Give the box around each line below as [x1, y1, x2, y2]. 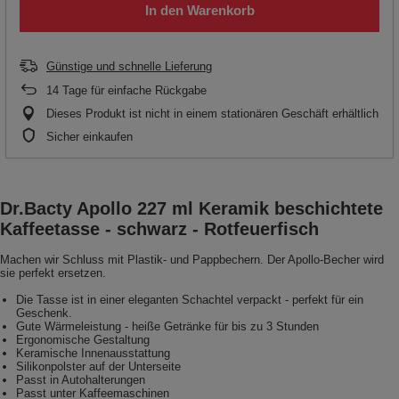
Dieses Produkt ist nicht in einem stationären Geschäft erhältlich [46, 107, 379, 121]
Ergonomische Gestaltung [16, 333, 150, 347]
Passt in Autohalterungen [16, 373, 145, 387]
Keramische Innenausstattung [16, 346, 170, 361]
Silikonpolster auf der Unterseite [16, 360, 181, 374]
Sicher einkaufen [46, 130, 133, 144]
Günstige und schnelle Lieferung [46, 60, 212, 74]
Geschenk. [16, 306, 72, 321]
